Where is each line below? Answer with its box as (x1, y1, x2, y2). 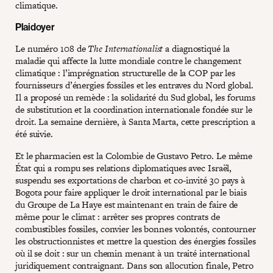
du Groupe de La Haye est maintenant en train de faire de (15, 197, 238, 211)
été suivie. (15, 127, 55, 140)
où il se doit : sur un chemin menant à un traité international (15, 246, 250, 260)
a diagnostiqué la (163, 41, 230, 55)
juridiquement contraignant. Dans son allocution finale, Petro (15, 258, 253, 272)
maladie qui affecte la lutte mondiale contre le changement (15, 54, 242, 67)
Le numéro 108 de (15, 41, 88, 55)
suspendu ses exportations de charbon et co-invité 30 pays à (15, 173, 246, 186)
